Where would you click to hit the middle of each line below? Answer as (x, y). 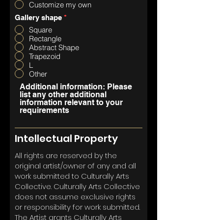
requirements (44, 110)
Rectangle (45, 38)
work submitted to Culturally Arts (72, 176)
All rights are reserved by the (66, 156)
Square (41, 29)
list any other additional (63, 95)
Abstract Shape (54, 47)
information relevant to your (71, 103)
